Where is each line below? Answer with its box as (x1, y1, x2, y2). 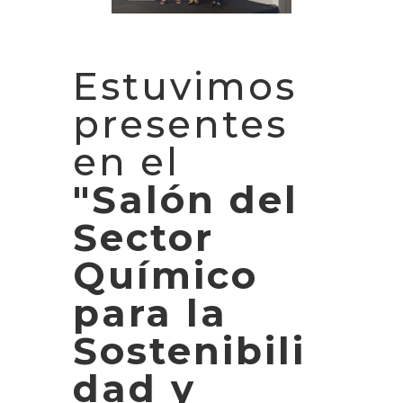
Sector (72, 213, 214, 261)
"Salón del (72, 175, 299, 223)
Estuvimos (72, 62, 297, 110)
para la (72, 289, 228, 336)
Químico (72, 251, 258, 299)
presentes (72, 100, 288, 148)
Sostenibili (72, 327, 306, 374)
